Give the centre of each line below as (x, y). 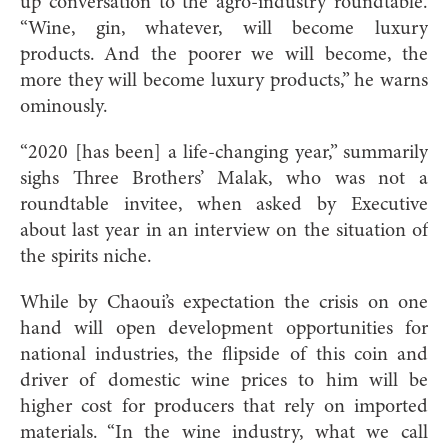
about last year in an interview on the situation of (224, 230)
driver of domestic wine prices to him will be (224, 380)
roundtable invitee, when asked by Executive (224, 204)
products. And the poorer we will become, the (224, 54)
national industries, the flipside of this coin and (224, 354)
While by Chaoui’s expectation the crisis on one (224, 302)
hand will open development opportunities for (224, 328)
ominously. (64, 106)
